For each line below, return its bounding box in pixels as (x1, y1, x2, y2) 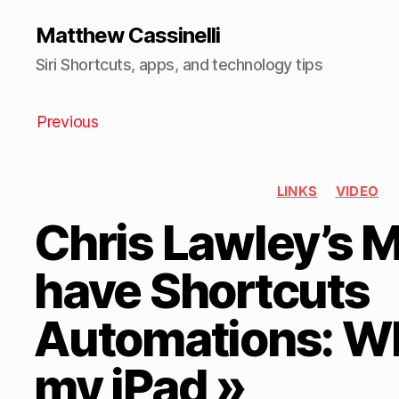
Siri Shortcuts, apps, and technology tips (36, 55, 323, 74)
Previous (37, 111, 99, 131)
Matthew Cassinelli (36, 22, 221, 48)
